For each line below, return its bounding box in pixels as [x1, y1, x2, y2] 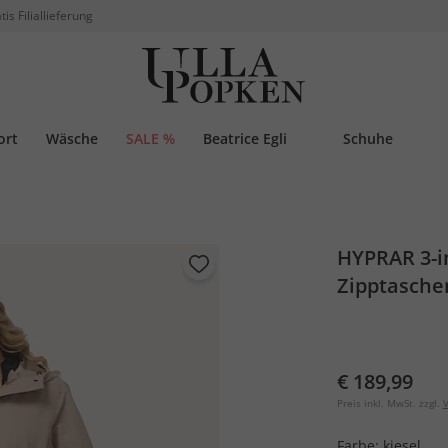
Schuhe [343, 129, 393, 148]
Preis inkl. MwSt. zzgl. [336, 396, 440, 410]
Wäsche [46, 129, 98, 148]
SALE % [126, 129, 175, 148]
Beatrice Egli [203, 129, 287, 148]
